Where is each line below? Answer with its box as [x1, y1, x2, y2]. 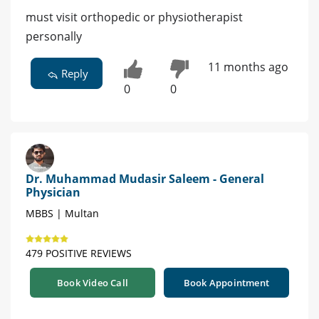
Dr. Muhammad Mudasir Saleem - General [26, 171, 264, 187]
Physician [26, 184, 80, 201]
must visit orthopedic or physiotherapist [26, 9, 243, 26]
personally [26, 28, 82, 45]
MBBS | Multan [26, 206, 99, 221]
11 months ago [207, 59, 288, 75]
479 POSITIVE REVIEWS [26, 246, 132, 261]
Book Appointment [183, 276, 270, 290]
